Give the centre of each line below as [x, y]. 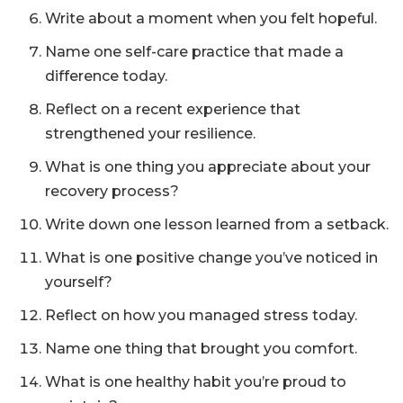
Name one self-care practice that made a [194, 52]
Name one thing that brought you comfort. [201, 349]
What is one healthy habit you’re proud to [196, 382]
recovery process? [112, 192]
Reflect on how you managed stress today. [201, 316]
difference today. [106, 76]
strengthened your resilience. [150, 134]
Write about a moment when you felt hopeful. [211, 19]
